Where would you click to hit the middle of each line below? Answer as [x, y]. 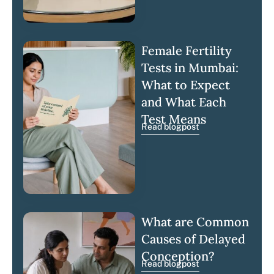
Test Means [174, 119]
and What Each [184, 102]
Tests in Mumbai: [190, 68]
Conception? [178, 256]
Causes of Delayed [194, 239]
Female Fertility [187, 50]
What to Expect [186, 85]
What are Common [195, 222]
